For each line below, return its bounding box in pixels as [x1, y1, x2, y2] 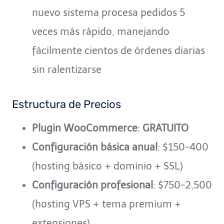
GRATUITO [142, 122, 188, 134]
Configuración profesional [32, 179, 153, 191]
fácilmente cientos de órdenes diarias [32, 44, 205, 57]
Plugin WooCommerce [32, 122, 137, 134]
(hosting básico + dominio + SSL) [32, 160, 183, 172]
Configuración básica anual [32, 141, 157, 153]
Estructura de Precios [12, 97, 121, 111]
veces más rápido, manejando [32, 25, 169, 38]
